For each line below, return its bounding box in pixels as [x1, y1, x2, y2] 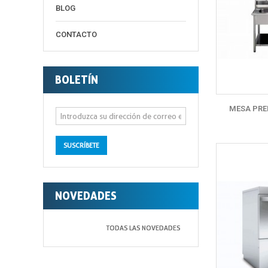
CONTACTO [56, 30, 97, 39]
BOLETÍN [55, 73, 98, 86]
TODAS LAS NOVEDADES [106, 224, 181, 232]
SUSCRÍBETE [63, 141, 99, 150]
